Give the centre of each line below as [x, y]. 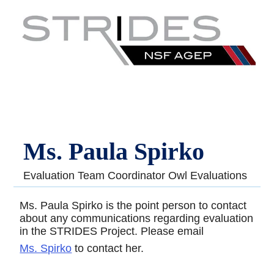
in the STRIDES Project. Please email [112, 231]
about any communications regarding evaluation [137, 218]
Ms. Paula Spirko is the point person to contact [133, 205]
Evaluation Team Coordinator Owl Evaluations [135, 175]
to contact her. [108, 248]
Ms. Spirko [46, 248]
